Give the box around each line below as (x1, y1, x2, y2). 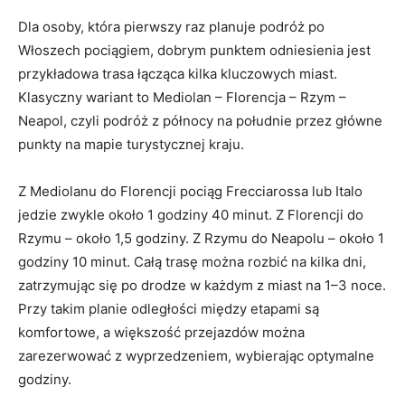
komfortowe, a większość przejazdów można (18, 324, 305, 342)
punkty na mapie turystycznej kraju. (18, 136, 244, 154)
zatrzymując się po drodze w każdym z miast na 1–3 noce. (18, 277, 386, 295)
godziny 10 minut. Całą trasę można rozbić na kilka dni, (18, 253, 366, 271)
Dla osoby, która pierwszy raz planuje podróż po (18, 18, 325, 36)
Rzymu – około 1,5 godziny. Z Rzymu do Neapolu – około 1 (18, 230, 384, 248)
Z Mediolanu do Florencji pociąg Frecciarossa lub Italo (18, 183, 363, 201)
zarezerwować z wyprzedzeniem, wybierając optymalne (18, 347, 374, 365)
